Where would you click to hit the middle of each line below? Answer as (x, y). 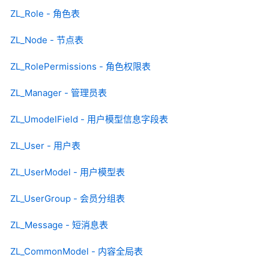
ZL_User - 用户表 (45, 146)
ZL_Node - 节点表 (47, 40)
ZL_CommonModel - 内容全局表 (77, 252)
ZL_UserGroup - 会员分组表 (68, 199)
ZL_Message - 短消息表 (59, 225)
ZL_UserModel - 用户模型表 (68, 172)
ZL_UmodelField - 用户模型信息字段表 (89, 119)
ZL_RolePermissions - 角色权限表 (80, 67)
